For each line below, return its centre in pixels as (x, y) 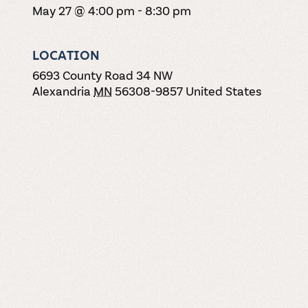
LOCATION (66, 56)
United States (224, 91)
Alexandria (62, 91)
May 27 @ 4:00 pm (84, 11)
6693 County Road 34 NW (103, 75)
